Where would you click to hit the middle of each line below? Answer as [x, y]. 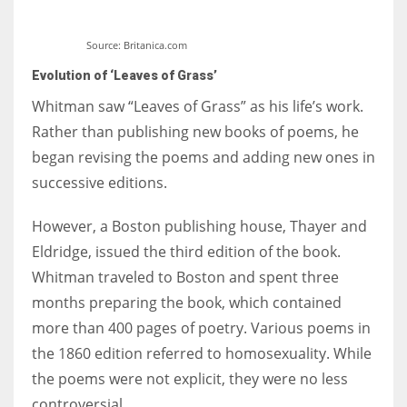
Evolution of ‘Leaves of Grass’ [124, 75]
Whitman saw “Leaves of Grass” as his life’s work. [198, 106]
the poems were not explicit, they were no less [190, 378]
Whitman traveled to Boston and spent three [185, 277]
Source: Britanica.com [137, 45]
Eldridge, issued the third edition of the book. [186, 251]
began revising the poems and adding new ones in [203, 157]
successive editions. [99, 182]
